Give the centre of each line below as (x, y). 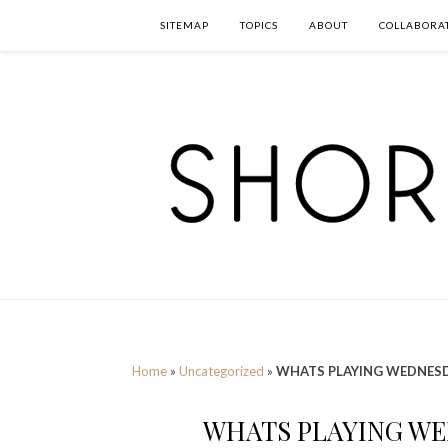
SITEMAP (184, 25)
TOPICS (259, 25)
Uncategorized (221, 371)
